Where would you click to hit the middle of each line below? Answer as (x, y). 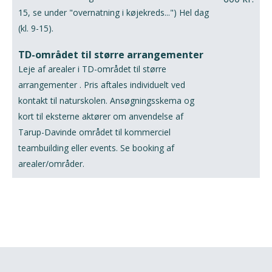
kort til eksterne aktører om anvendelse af (101, 117)
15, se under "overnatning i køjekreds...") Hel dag (114, 13)
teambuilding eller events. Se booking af (96, 148)
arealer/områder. (51, 164)
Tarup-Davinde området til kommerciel (94, 132)
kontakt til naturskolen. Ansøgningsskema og (106, 101)
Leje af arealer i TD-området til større (92, 69)
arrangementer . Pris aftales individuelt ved (102, 85)
